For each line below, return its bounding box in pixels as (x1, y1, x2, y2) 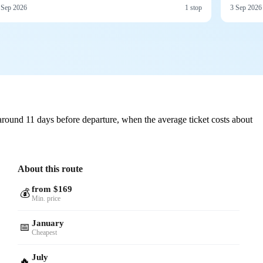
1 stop (185, 3, 202, 12)
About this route (18, 163, 83, 174)
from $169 (32, 184, 73, 194)
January (32, 218, 65, 228)
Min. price (32, 194, 61, 203)
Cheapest (32, 228, 58, 237)
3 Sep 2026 (230, 3, 262, 12)
